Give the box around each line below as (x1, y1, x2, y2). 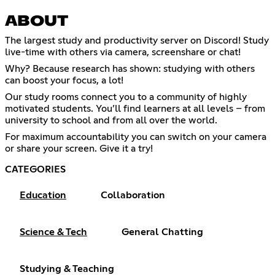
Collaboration (101, 190, 165, 201)
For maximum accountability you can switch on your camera (5, 132, 266, 142)
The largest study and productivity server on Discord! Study (5, 36, 269, 46)
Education (20, 190, 66, 201)
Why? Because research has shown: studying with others (5, 64, 255, 74)
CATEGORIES (5, 165, 66, 175)
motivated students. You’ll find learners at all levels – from (5, 104, 265, 114)
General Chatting (122, 227, 203, 238)
